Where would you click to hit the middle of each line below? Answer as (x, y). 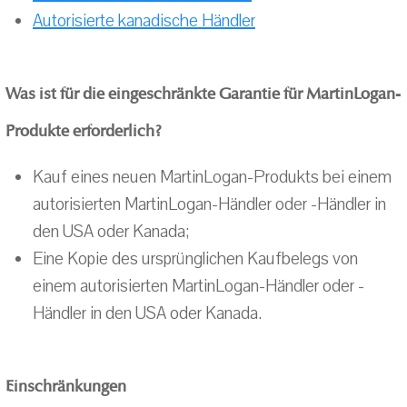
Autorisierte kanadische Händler (144, 21)
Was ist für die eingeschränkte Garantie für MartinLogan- (203, 94)
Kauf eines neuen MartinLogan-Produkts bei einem (212, 177)
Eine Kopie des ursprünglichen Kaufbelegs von (195, 259)
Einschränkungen (66, 386)
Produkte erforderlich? (84, 131)
